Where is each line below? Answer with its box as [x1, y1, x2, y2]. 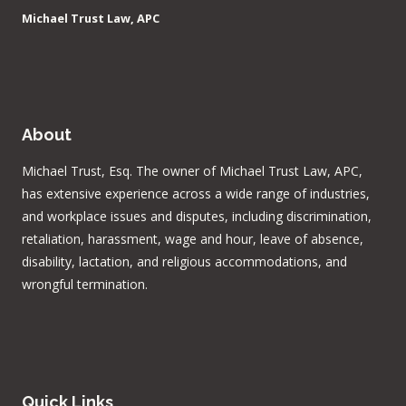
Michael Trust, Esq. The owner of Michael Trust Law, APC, [22, 161, 362, 179]
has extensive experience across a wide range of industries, [22, 184, 370, 202]
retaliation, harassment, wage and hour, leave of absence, [22, 229, 363, 247]
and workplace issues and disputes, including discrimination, [22, 207, 372, 225]
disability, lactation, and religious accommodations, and [22, 252, 347, 270]
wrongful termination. [22, 275, 148, 293]
